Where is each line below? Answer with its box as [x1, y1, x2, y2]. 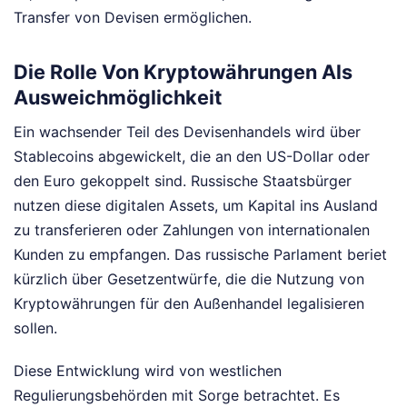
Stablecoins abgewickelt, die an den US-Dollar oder [14, 146, 370, 165]
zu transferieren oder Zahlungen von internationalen [14, 220, 370, 239]
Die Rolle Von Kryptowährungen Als [14, 60, 352, 84]
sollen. [14, 318, 57, 337]
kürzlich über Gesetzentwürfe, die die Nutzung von [14, 269, 364, 288]
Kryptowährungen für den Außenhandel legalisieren [14, 293, 364, 313]
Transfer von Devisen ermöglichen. [14, 7, 252, 26]
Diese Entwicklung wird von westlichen [14, 361, 282, 380]
